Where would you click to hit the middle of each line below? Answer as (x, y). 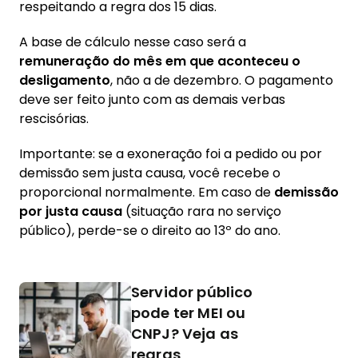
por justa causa (71, 211)
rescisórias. (54, 119)
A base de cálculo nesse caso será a (133, 42)
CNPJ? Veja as (185, 334)
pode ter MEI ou (189, 313)
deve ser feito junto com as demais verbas (152, 99)
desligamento (65, 80)
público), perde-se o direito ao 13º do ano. (150, 231)
